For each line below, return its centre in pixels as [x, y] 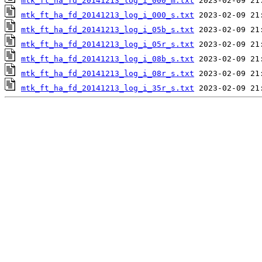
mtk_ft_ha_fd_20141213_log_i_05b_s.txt [108, 30]
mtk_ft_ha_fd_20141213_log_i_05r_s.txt [108, 44]
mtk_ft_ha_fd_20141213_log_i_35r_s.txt [108, 88]
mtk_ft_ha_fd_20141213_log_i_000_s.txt [108, 15]
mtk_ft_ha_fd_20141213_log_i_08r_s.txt [108, 74]
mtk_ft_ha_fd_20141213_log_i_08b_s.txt [108, 59]
